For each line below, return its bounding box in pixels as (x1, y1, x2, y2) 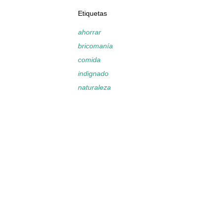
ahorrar (78, 28, 101, 36)
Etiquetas (78, 9, 107, 17)
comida (78, 56, 101, 64)
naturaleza (78, 83, 111, 91)
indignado (78, 70, 109, 77)
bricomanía (78, 42, 113, 50)
